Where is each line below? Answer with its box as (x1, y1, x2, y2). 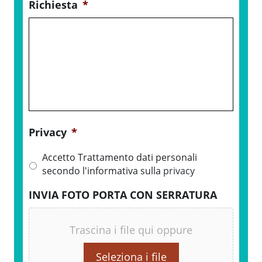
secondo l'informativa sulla (42, 164, 163, 178)
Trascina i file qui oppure (70, 223, 192, 237)
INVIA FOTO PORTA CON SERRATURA (29, 188, 217, 202)
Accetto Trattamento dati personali (42, 151, 197, 164)
